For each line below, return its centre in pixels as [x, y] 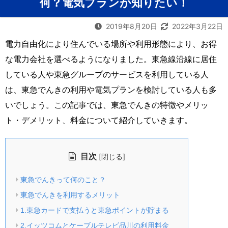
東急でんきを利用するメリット [70, 195]
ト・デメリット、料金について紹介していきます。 [99, 120]
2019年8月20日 [133, 26]
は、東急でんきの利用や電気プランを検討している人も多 [111, 89]
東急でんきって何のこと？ [63, 179]
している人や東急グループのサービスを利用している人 [107, 74]
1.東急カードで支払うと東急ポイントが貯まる [94, 210]
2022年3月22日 [197, 26]
